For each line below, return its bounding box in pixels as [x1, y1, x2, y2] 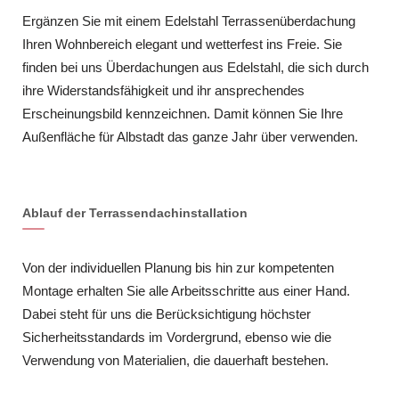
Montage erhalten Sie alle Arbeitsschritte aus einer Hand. [22, 282, 350, 298]
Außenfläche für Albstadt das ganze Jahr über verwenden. [22, 129, 358, 145]
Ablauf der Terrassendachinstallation [22, 205, 248, 220]
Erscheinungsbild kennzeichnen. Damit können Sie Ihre [22, 106, 343, 122]
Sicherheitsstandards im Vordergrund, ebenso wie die [22, 329, 331, 345]
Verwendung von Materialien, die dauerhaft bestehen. [22, 352, 329, 368]
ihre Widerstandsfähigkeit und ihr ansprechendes [22, 83, 305, 99]
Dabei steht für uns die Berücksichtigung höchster [22, 305, 311, 322]
